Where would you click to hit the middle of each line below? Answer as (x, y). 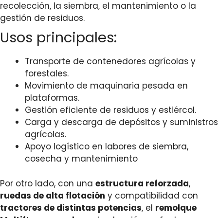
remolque (176, 208)
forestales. (47, 74)
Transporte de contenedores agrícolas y (110, 62)
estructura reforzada (142, 183)
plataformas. (52, 98)
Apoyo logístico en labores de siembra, (107, 147)
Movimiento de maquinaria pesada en (106, 86)
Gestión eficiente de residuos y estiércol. (110, 110)
